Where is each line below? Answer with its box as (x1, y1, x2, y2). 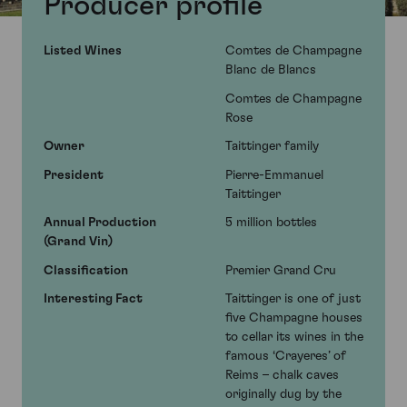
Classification (44, 263, 128, 277)
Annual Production (44, 216, 156, 230)
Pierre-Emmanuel (225, 168, 323, 182)
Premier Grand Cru (225, 263, 336, 277)
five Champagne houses (225, 312, 362, 325)
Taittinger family (225, 140, 319, 154)
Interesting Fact (44, 293, 143, 306)
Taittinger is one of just (225, 293, 361, 306)
